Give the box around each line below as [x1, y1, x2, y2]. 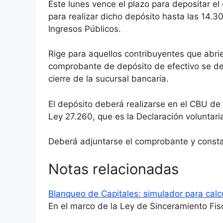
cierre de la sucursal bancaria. [48, 74, 169, 84]
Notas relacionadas [48, 160, 179, 178]
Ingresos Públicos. [48, 23, 121, 34]
